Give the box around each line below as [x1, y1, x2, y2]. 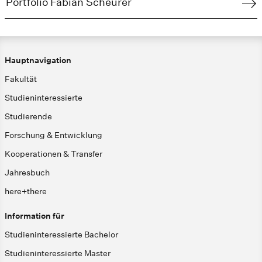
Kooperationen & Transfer [5, 149, 102, 160]
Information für [5, 211, 64, 222]
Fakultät [5, 74, 37, 85]
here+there [5, 186, 47, 197]
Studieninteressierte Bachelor [5, 229, 118, 240]
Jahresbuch [5, 167, 50, 178]
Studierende [5, 111, 52, 122]
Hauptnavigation [5, 55, 71, 66]
